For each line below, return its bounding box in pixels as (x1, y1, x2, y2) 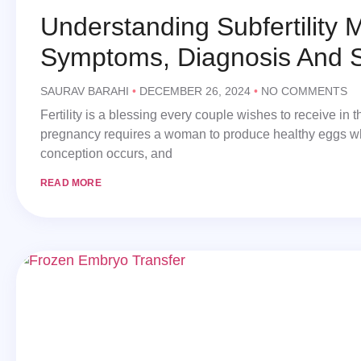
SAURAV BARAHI (40, 85, 132, 98)
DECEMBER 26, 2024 (136, 85, 254, 98)
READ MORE (40, 177, 102, 189)
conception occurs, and (40, 147, 172, 161)
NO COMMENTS (258, 85, 347, 98)
